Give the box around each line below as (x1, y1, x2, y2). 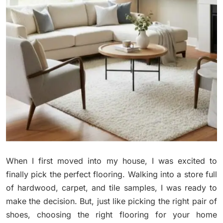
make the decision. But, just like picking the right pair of (6, 196, 217, 206)
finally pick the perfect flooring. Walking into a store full (6, 169, 217, 179)
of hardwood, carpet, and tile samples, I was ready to (6, 182, 217, 193)
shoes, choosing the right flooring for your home (6, 209, 217, 220)
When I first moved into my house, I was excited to (6, 155, 217, 166)
